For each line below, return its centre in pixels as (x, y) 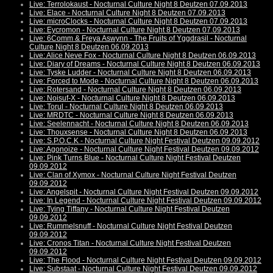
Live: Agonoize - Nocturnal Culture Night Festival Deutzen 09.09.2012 (144, 150)
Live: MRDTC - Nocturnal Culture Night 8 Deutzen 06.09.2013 (131, 115)
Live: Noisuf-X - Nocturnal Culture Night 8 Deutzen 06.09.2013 (132, 98)
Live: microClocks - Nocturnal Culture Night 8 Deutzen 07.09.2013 (138, 22)
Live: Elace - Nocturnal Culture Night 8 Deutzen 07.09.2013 (127, 13)
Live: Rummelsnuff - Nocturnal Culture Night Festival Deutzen (131, 226)
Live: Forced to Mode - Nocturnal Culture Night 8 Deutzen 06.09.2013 (144, 81)
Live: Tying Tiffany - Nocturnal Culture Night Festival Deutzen (129, 209)
